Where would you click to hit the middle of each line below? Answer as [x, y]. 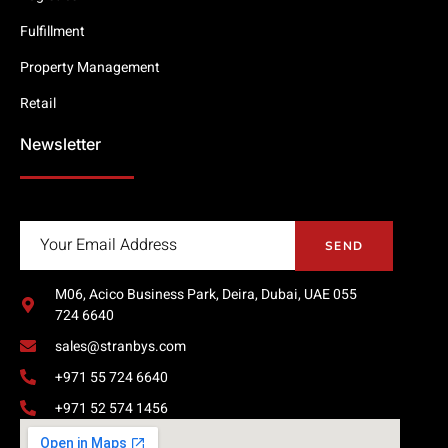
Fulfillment [52, 31]
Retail [38, 103]
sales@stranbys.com [120, 346]
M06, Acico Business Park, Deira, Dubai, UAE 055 [206, 294]
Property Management [90, 67]
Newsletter [60, 143]
